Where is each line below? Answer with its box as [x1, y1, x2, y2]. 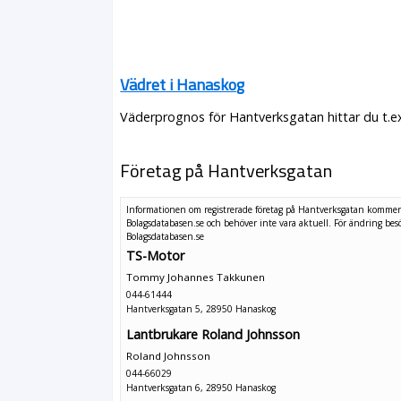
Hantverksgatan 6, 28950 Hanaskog [126, 380, 277, 394]
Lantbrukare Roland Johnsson [126, 325, 301, 343]
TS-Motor [126, 247, 185, 265]
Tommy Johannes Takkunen [126, 270, 266, 285]
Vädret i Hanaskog [120, 73, 245, 97]
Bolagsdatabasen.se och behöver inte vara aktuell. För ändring [126, 216, 386, 229]
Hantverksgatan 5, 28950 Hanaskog [126, 303, 277, 316]
